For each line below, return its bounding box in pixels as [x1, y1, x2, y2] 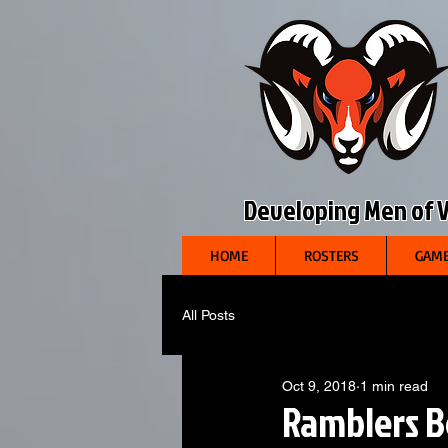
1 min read [360, 378, 428, 394]
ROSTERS [303, 246, 359, 265]
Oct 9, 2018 [282, 378, 356, 394]
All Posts [182, 306, 235, 323]
